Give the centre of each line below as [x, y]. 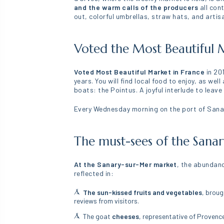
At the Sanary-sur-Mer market [125, 164]
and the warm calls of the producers [137, 7]
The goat [98, 216]
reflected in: [94, 173]
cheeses [126, 216]
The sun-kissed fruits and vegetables [143, 192]
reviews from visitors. [106, 201]
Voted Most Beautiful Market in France [139, 72]
